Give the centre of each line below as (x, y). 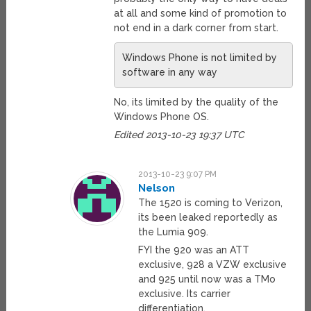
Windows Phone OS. (161, 117)
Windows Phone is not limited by (199, 58)
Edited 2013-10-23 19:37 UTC (179, 135)
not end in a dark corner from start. (196, 28)
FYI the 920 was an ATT (194, 250)
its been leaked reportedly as (208, 218)
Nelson (157, 188)
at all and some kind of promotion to (200, 14)
